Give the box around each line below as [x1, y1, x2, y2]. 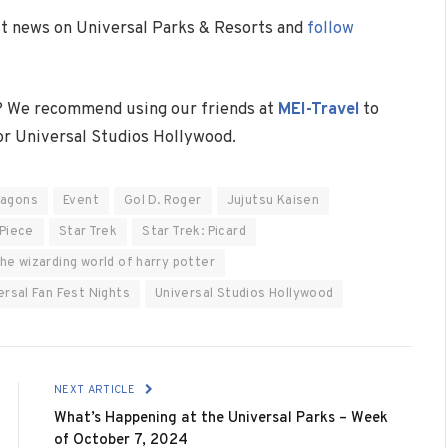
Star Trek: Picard [142, 224, 246, 241]
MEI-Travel [278, 99, 359, 121]
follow [307, 17, 354, 39]
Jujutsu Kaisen [226, 193, 320, 210]
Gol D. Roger [123, 193, 202, 210]
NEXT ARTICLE [54, 383, 139, 398]
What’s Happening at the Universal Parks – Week [54, 409, 388, 429]
